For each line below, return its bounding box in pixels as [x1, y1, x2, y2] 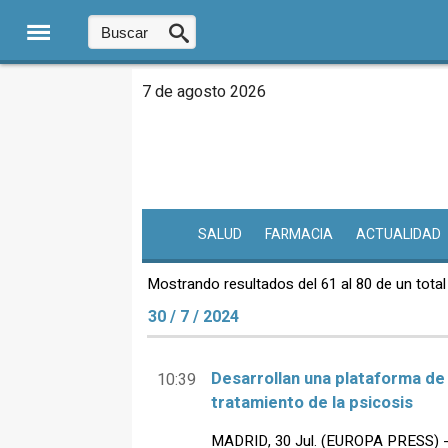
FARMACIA [264, 224, 333, 246]
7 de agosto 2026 [142, 80, 266, 104]
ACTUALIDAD [355, 224, 441, 246]
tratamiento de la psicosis [211, 391, 413, 416]
